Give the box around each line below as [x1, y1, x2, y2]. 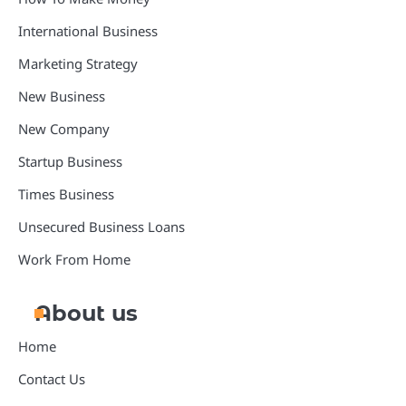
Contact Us [18, 370, 85, 388]
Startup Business [18, 152, 122, 170]
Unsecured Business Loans [18, 217, 185, 236]
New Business [18, 87, 105, 105]
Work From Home [18, 250, 130, 268]
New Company [18, 120, 110, 138]
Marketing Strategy [18, 54, 138, 72]
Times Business [18, 185, 114, 203]
